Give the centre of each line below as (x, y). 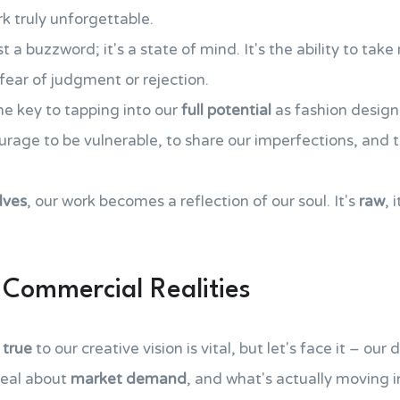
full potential (226, 110)
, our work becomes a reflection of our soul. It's (193, 201)
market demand (129, 379)
